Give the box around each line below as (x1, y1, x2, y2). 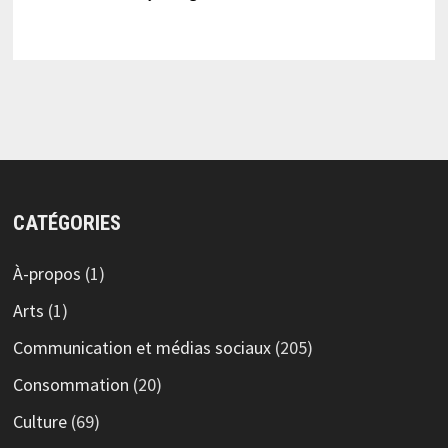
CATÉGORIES (12, 210, 121, 235)
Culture (12, 409, 67, 433)
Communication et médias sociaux (12, 335, 271, 359)
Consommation (12, 372, 129, 396)
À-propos (12, 261, 81, 285)
